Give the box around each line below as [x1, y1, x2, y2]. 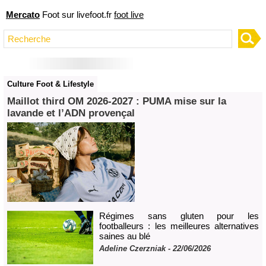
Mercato [6, 9, 40, 20]
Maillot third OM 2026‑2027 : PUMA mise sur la [7, 96, 226, 107]
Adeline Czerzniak [99, 244, 166, 253]
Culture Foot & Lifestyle [7, 80, 94, 88]
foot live [114, 9, 144, 20]
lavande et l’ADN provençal [7, 107, 135, 119]
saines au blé [99, 231, 150, 241]
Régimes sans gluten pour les [99, 211, 259, 221]
